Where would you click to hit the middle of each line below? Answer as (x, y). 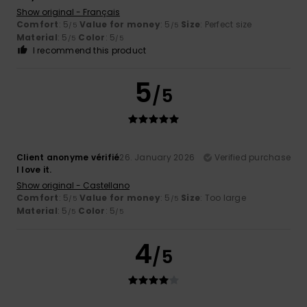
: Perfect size (226, 24)
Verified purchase (252, 157)
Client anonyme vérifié (68, 157)
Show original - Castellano (73, 185)
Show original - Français (68, 12)
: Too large (223, 197)
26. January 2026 (157, 157)
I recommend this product (89, 50)
